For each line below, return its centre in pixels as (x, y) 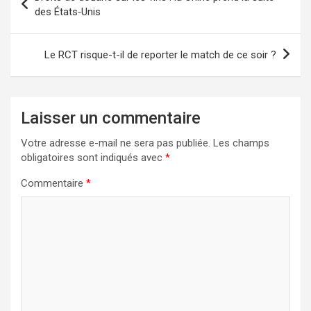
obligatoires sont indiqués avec (93, 157)
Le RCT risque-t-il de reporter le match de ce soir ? (160, 54)
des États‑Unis (68, 11)
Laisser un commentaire (111, 118)
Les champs (241, 143)
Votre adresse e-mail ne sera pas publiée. (116, 143)
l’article (40, 31)
